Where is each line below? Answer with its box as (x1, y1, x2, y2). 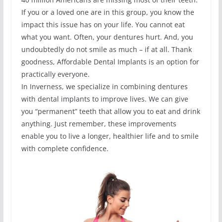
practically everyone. (21, 69, 90, 79)
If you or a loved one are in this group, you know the (21, 7, 194, 17)
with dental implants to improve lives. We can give (21, 94, 188, 104)
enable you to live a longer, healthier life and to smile (21, 131, 199, 141)
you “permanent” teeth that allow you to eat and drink (21, 107, 200, 116)
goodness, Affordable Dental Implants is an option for (21, 57, 199, 67)
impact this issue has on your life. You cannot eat (21, 20, 185, 30)
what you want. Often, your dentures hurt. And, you (21, 32, 193, 42)
